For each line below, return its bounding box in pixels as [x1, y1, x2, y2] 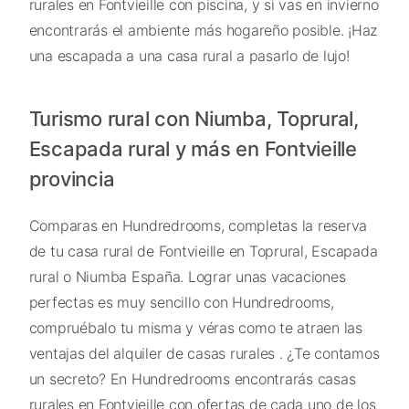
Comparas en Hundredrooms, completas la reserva [28, 215, 367, 235]
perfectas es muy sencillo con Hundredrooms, [28, 292, 334, 311]
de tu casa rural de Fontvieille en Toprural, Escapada [28, 241, 378, 260]
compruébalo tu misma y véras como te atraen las [28, 318, 362, 337]
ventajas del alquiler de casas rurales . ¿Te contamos [28, 343, 380, 362]
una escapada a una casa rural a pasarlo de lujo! [28, 46, 350, 65]
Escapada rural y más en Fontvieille [28, 136, 357, 161]
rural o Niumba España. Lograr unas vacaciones [28, 267, 346, 286]
